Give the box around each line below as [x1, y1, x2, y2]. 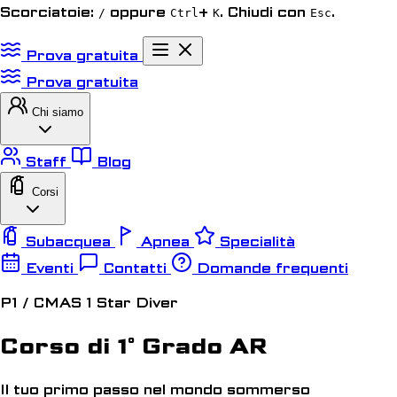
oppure [105, 2, 170, 22]
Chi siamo [32, 105, 83, 119]
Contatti [104, 258, 167, 278]
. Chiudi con [220, 2, 310, 22]
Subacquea [26, 231, 111, 252]
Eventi [26, 258, 74, 278]
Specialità [220, 231, 295, 252]
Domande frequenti [197, 258, 348, 278]
